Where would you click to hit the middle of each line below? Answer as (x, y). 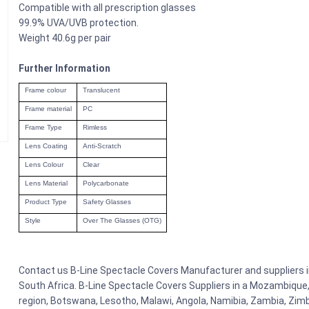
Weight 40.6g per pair (65, 38)
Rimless (94, 128)
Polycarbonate (106, 183)
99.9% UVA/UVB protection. (79, 23)
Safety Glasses (107, 202)
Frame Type (43, 128)
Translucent (101, 90)
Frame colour (45, 90)
